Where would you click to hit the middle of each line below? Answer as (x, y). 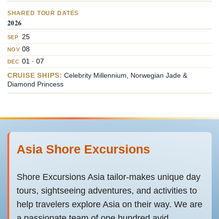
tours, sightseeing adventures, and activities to (107, 191)
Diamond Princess (35, 84)
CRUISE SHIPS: (35, 75)
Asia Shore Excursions (83, 149)
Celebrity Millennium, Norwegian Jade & (125, 75)
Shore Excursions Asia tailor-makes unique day (109, 177)
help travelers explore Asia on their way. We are (109, 205)
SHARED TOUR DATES (43, 13)
